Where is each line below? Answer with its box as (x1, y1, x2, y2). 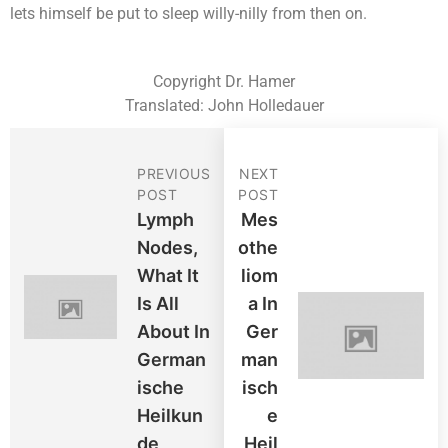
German (137, 349, 206, 371)
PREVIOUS (137, 165, 210, 183)
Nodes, (137, 237, 198, 259)
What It (137, 265, 199, 287)
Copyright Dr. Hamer (153, 72, 295, 92)
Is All (137, 293, 179, 315)
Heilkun (137, 405, 203, 427)
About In (137, 321, 210, 343)
